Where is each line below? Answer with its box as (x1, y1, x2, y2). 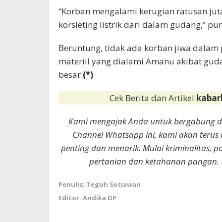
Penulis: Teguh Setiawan (58, 180, 141, 189)
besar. (58, 69, 83, 81)
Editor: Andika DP (58, 193, 116, 203)
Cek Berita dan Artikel (110, 92, 197, 104)
